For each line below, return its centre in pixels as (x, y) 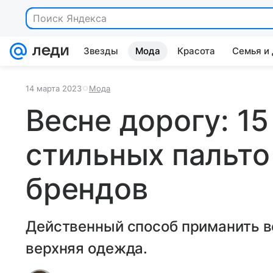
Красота (196, 51)
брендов (87, 189)
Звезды (101, 51)
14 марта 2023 (54, 88)
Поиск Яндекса (70, 18)
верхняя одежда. (87, 248)
